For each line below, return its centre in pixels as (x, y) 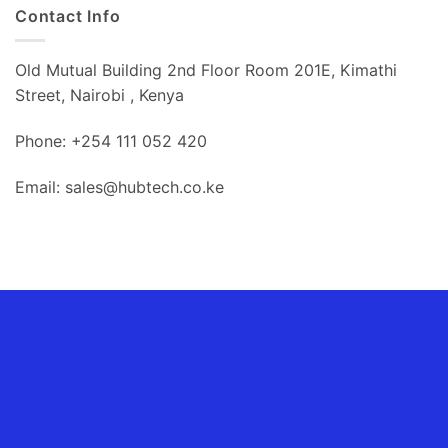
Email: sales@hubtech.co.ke (119, 186)
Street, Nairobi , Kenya (99, 95)
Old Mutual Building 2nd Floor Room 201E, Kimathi (206, 70)
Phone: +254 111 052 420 (111, 140)
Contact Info (68, 15)
